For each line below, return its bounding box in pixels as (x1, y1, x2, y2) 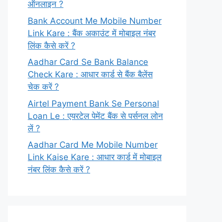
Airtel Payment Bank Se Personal (28, 98, 159, 109)
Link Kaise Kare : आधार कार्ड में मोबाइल (28, 152, 162, 162)
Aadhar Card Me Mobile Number (28, 140, 158, 150)
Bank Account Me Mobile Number (28, 15, 162, 26)
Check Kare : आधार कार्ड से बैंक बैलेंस (28, 69, 153, 79)
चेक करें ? (28, 82, 59, 92)
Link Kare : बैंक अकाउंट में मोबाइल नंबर (28, 28, 156, 38)
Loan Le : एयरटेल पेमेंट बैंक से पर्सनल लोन (28, 111, 163, 121)
